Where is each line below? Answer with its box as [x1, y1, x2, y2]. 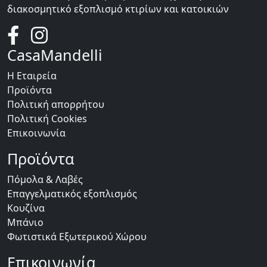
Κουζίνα [7, 201, 45, 215]
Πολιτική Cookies [7, 112, 87, 125]
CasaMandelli [7, 45, 103, 65]
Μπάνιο [7, 216, 44, 229]
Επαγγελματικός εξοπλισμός [7, 187, 137, 200]
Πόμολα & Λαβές [7, 173, 83, 186]
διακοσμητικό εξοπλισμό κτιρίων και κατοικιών [7, 2, 229, 15]
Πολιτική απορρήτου [7, 98, 104, 111]
